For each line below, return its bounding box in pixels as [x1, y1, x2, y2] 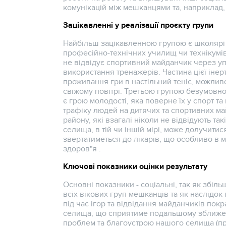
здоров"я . [63, 143, 101, 154]
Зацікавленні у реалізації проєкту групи [63, 20, 214, 31]
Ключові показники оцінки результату [63, 161, 208, 172]
